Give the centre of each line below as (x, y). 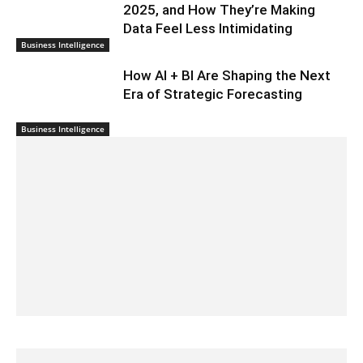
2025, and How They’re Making (220, 10)
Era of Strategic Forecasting (213, 94)
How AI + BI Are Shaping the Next (227, 75)
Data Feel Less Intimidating (208, 29)
